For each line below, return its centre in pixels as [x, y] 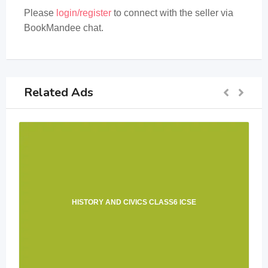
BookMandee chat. [64, 28]
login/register [84, 13]
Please [40, 13]
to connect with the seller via [172, 13]
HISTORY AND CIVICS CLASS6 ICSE [134, 202]
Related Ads [59, 92]
